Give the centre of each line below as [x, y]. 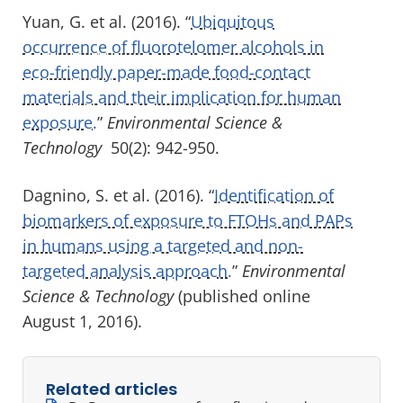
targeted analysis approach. [127, 270]
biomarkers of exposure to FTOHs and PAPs [188, 220]
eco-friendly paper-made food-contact [166, 72]
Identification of [274, 195]
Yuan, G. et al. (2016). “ [107, 21]
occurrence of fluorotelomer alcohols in [173, 46]
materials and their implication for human [182, 97]
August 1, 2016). [82, 321]
